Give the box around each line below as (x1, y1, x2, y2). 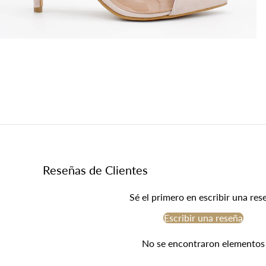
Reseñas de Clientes (43, 162, 148, 177)
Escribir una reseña (163, 211, 243, 223)
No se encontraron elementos (141, 237, 265, 249)
